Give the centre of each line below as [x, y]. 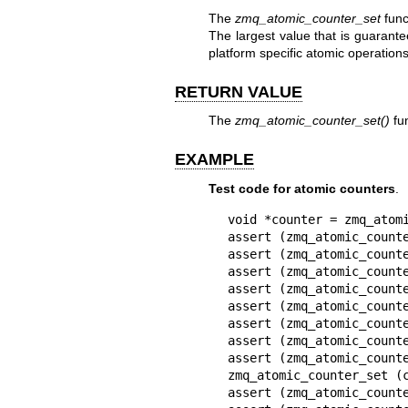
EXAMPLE [214, 159]
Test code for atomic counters [301, 188]
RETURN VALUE [239, 92]
